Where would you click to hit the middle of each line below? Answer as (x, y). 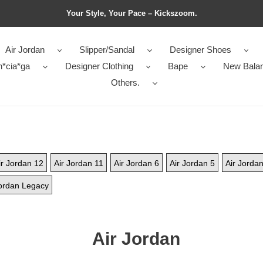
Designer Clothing (99, 66)
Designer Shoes (200, 50)
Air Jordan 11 (78, 163)
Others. (126, 82)
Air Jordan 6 (136, 163)
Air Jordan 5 (192, 163)
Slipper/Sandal (107, 50)
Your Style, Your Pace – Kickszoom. (131, 13)
